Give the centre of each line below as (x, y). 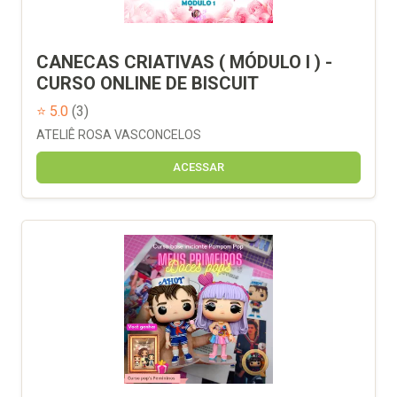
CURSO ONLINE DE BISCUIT (148, 83)
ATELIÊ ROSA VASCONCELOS (119, 134)
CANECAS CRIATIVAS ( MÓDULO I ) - (184, 62)
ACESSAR (198, 167)
